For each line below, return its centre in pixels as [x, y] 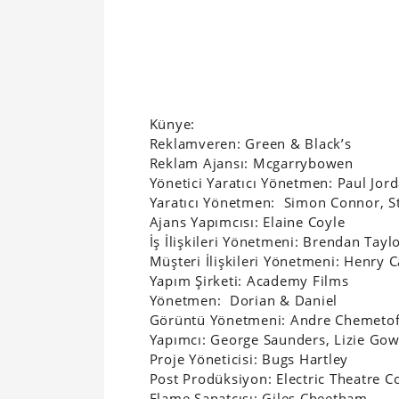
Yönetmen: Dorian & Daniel [244, 301]
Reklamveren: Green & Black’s [250, 144]
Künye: [172, 124]
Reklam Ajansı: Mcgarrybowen [251, 163]
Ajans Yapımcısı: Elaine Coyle [247, 222]
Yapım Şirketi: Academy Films [249, 281]
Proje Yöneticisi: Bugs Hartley [249, 359]
